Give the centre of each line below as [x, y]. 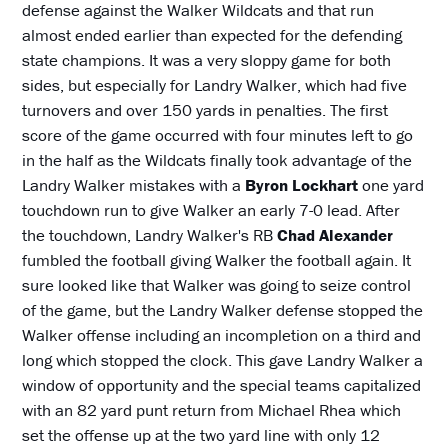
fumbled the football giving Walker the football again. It [217, 260]
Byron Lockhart [302, 185]
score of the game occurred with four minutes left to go [218, 135]
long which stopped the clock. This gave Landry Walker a [223, 360]
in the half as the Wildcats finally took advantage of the [217, 160]
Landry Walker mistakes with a [134, 185]
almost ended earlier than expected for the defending [212, 35]
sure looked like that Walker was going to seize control [217, 285]
